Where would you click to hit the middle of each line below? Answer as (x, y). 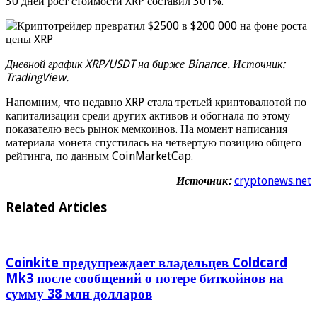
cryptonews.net (273, 180)
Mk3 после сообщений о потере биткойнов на (145, 278)
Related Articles (56, 208)
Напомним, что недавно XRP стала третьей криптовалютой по (156, 102)
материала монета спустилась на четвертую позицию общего (154, 142)
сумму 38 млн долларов (79, 294)
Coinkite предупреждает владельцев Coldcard (146, 263)
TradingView (36, 77)
